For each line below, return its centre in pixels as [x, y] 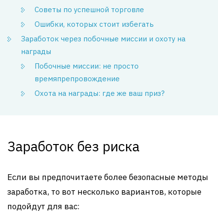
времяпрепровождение [77, 79]
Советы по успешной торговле [89, 9]
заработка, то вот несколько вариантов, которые [104, 192]
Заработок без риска [73, 146]
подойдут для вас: [44, 206]
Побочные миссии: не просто [87, 66]
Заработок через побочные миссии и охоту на [103, 39]
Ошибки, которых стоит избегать [94, 24]
